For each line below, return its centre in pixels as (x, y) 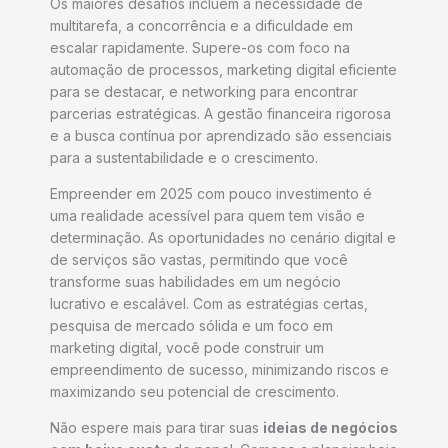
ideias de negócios (330, 428)
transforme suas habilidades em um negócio (195, 282)
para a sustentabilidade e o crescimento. (184, 158)
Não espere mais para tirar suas (156, 428)
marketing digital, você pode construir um (187, 348)
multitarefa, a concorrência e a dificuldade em (201, 26)
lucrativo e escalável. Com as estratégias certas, (209, 304)
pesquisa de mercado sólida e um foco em (191, 326)
